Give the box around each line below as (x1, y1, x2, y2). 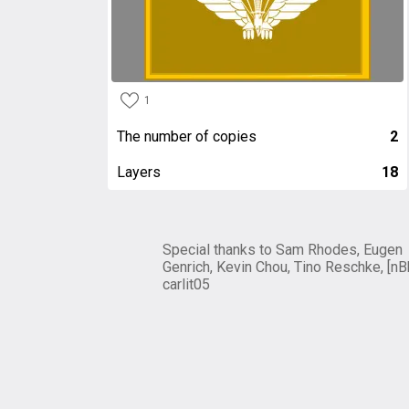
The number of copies (117, 128, 257, 145)
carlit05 (163, 276, 210, 293)
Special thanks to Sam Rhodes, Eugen (163, 241, 403, 258)
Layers (117, 163, 161, 181)
